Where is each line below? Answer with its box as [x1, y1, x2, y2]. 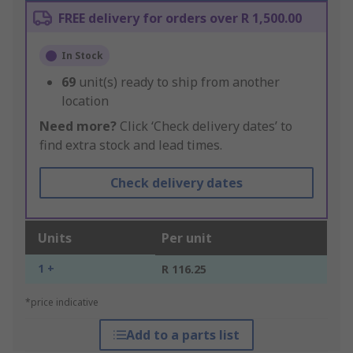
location [61, 92, 109, 110]
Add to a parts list [125, 326, 240, 344]
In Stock [61, 49, 103, 63]
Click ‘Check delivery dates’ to [117, 117, 292, 136]
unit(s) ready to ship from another [79, 73, 280, 91]
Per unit [162, 229, 212, 247]
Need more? [39, 117, 117, 136]
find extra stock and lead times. [39, 136, 222, 154]
